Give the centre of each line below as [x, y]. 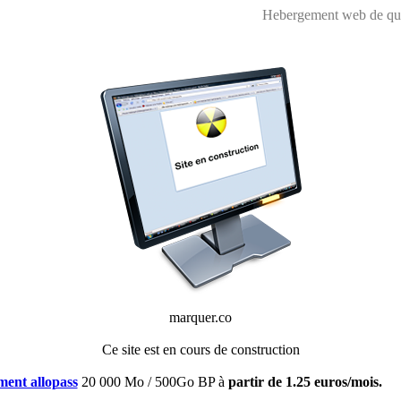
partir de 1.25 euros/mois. [305, 382]
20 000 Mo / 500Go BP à [153, 382]
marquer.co [200, 317]
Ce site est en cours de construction [200, 350]
